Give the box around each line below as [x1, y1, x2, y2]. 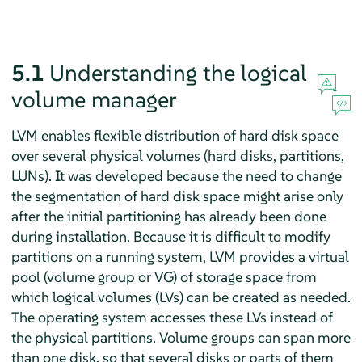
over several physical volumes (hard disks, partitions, [11, 145, 344, 165]
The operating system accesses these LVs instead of [11, 307, 333, 326]
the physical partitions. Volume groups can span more [11, 327, 351, 347]
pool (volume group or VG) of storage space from [11, 267, 317, 286]
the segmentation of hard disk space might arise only [11, 186, 343, 205]
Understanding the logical [48, 58, 307, 87]
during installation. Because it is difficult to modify [11, 226, 330, 246]
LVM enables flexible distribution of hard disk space [11, 125, 339, 145]
